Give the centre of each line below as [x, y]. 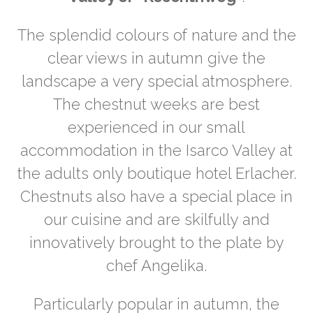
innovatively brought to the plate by [156, 242]
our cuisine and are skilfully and [156, 219]
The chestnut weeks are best [156, 104]
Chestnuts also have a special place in [156, 196]
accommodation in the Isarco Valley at [156, 150]
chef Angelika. [156, 265]
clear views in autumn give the [156, 58]
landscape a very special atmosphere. [156, 81]
